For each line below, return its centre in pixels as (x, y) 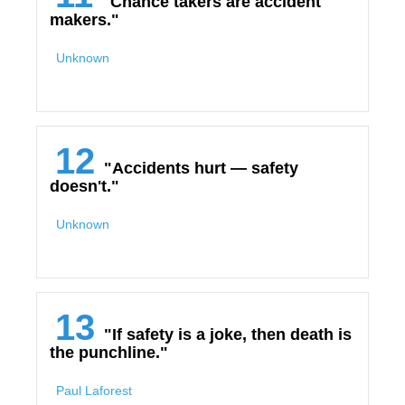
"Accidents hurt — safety (201, 168)
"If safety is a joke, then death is (228, 334)
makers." (85, 20)
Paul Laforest (94, 391)
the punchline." (109, 353)
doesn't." (85, 186)
